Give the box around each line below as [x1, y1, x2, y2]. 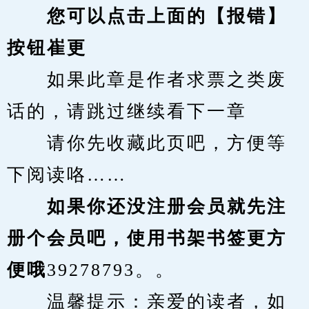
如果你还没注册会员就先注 [7, 197, 287, 217]
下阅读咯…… [7, 165, 127, 185]
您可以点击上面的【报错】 [47, 6, 287, 26]
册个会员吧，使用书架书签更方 [7, 228, 287, 248]
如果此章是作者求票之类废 [7, 70, 287, 90]
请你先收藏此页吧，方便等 [7, 133, 287, 153]
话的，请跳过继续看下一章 [7, 101, 247, 121]
